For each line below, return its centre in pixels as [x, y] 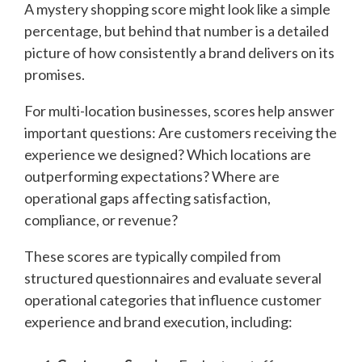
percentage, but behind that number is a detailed [177, 31]
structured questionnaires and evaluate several [173, 278]
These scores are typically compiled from [152, 257]
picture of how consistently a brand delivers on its [179, 53]
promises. [55, 75]
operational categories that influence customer [173, 300]
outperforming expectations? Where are [152, 177]
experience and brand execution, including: [158, 322]
